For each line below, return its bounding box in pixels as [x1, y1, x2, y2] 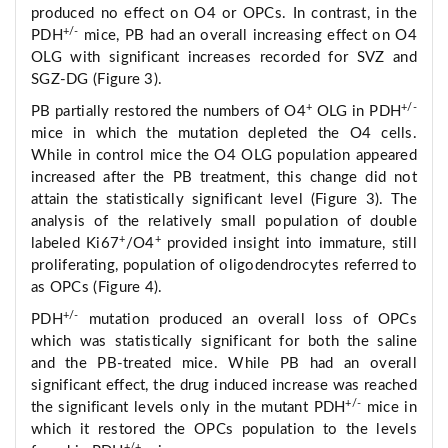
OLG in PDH [312, 104, 402, 120]
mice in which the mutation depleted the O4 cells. [31, 126, 417, 142]
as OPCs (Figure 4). [31, 280, 163, 296]
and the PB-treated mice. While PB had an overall [31, 356, 417, 372]
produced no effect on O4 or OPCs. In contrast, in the [31, 6, 417, 22]
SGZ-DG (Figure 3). [31, 72, 163, 88]
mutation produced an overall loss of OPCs [78, 312, 417, 328]
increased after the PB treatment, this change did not [31, 170, 417, 186]
